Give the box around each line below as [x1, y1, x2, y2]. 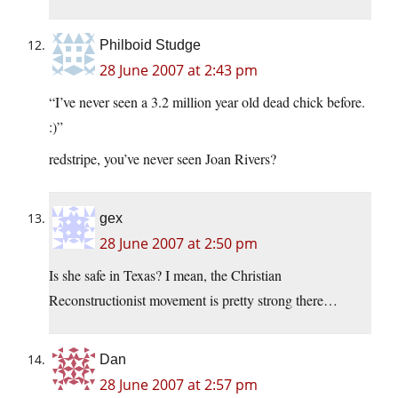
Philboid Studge [99, 37, 201, 53]
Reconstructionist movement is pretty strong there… [49, 291, 338, 310]
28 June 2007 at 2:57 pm [99, 375, 258, 395]
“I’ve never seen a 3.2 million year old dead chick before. [49, 92, 365, 112]
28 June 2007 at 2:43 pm [99, 60, 258, 81]
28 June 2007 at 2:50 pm [99, 234, 258, 254]
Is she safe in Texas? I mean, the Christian [49, 266, 282, 285]
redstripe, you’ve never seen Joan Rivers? [49, 149, 276, 169]
